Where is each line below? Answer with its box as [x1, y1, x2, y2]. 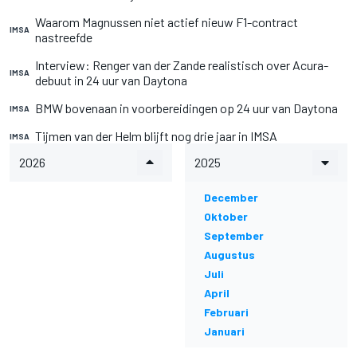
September [204, 229, 264, 242]
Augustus [204, 248, 255, 261]
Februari [204, 305, 249, 319]
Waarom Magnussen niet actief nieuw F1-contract [35, 14, 298, 29]
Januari [204, 324, 245, 338]
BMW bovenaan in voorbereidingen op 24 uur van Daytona [35, 100, 338, 116]
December [204, 190, 258, 204]
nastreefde [35, 29, 92, 45]
